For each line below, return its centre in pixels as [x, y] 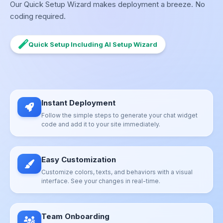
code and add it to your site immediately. [101, 124]
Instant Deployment [78, 103]
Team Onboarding [75, 216]
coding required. [38, 16]
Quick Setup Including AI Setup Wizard [93, 44]
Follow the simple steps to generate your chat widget [119, 115]
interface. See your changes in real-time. [101, 181]
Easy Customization [79, 160]
